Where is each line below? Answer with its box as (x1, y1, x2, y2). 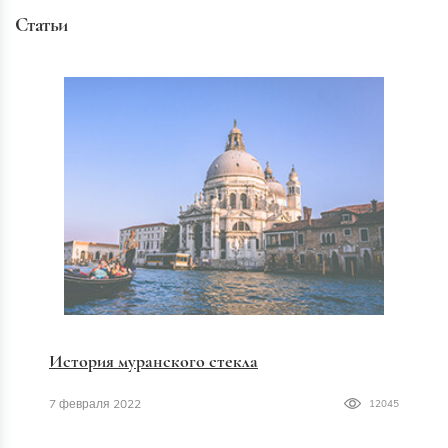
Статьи (15, 12, 68, 37)
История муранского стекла (49, 349, 258, 372)
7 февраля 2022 (49, 395, 141, 412)
